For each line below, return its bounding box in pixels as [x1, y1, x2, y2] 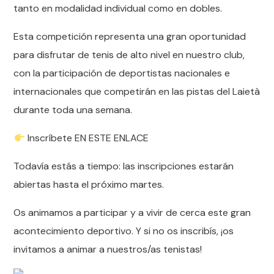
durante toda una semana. [13, 103, 133, 116]
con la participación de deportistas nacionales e [13, 67, 231, 80]
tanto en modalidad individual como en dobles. [13, 2, 223, 15]
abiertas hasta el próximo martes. [13, 178, 165, 191]
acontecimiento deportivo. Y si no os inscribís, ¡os [13, 224, 234, 237]
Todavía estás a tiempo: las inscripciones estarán [13, 160, 234, 172]
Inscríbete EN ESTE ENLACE [24, 131, 149, 144]
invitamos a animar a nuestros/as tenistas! [13, 243, 202, 256]
